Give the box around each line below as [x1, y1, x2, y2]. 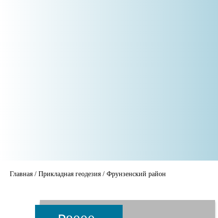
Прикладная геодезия [38, 170, 101, 178]
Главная [10, 170, 33, 178]
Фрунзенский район [107, 170, 166, 178]
